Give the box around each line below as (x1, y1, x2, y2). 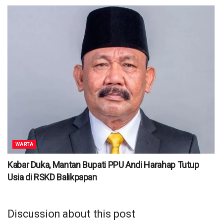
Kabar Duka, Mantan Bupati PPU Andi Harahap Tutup (7, 160, 199, 170)
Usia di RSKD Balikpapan (7, 172, 97, 183)
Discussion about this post (7, 207, 135, 220)
